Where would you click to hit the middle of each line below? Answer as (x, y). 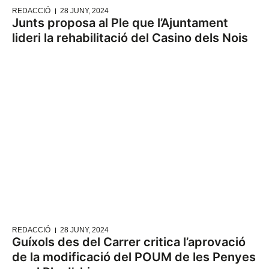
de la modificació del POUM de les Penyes (134, 257)
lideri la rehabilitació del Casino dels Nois (130, 38)
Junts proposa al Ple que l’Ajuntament (120, 23)
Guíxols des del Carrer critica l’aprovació (129, 242)
